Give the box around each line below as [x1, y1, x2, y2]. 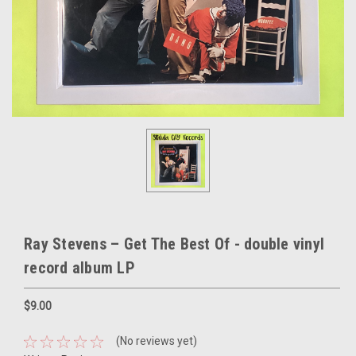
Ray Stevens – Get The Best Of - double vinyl [24, 234, 324, 253]
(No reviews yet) [115, 335, 197, 348]
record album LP [24, 257, 135, 277]
